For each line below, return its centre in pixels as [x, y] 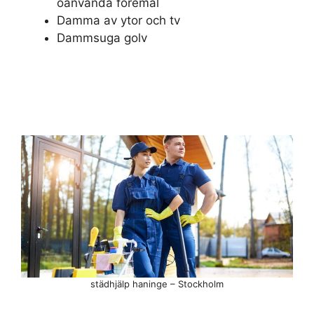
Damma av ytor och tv [118, 21]
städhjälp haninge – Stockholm [157, 284]
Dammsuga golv [102, 38]
